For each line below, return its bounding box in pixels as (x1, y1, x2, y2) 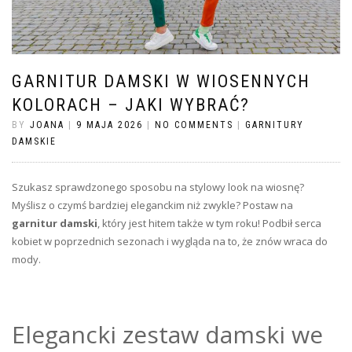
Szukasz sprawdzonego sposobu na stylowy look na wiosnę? (12, 179, 304, 194)
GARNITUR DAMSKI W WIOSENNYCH (12, 71, 310, 91)
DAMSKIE (12, 135, 57, 147)
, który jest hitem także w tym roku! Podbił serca (97, 215, 321, 230)
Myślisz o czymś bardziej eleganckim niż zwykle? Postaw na (12, 197, 293, 212)
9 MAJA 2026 (76, 119, 143, 130)
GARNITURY (245, 119, 304, 130)
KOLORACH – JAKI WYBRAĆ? (12, 94, 250, 115)
